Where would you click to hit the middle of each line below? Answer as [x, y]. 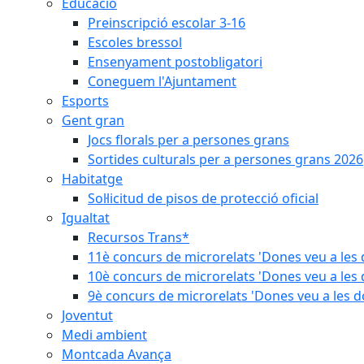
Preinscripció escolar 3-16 [167, 23]
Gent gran [93, 120]
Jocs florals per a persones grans [188, 140]
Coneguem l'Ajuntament [162, 81]
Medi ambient [104, 335]
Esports [85, 101]
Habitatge [92, 179]
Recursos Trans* [139, 237]
